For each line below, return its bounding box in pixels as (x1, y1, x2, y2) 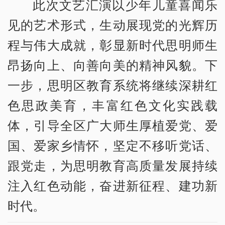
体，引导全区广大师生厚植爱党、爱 (8, 117, 217, 134)
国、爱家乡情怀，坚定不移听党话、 (8, 137, 217, 154)
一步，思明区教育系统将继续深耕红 (8, 76, 217, 94)
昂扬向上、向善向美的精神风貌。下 (8, 56, 217, 74)
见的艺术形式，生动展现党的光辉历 (8, 16, 217, 34)
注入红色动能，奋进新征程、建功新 (8, 177, 217, 194)
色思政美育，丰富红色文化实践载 (8, 96, 217, 114)
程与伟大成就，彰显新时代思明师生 (8, 36, 217, 54)
